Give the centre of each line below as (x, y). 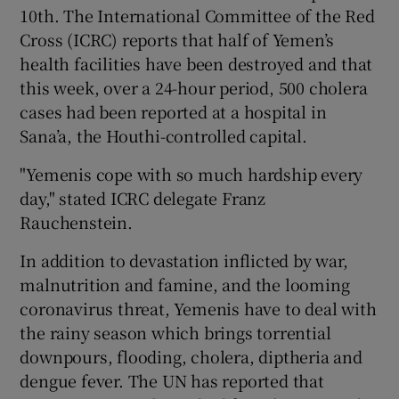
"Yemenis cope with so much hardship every (191, 173)
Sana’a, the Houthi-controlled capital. (163, 135)
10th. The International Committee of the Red (197, 15)
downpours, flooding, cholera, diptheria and (191, 356)
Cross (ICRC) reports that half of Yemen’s (177, 39)
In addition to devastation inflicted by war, (184, 260)
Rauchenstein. (76, 221)
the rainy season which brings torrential (175, 332)
